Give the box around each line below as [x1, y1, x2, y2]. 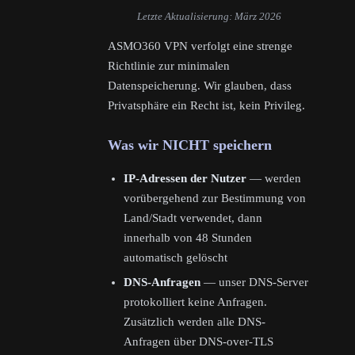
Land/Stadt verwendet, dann [124, 212, 262, 224]
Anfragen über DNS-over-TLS [124, 334, 273, 348]
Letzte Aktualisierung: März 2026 [137, 10, 281, 22]
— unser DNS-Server [200, 275, 308, 288]
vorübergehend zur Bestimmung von [124, 192, 306, 204]
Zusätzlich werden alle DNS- [124, 315, 265, 328]
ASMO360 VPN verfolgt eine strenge [108, 40, 292, 52]
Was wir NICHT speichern [108, 137, 272, 153]
